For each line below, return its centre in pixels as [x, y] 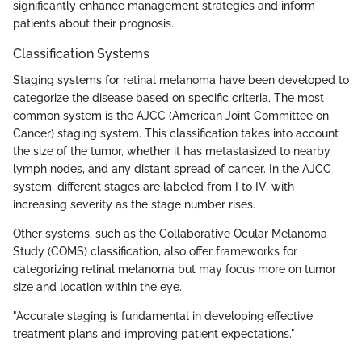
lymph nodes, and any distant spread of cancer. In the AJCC [172, 168]
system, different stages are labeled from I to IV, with [154, 186]
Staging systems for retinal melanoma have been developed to [181, 80]
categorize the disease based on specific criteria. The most [168, 97]
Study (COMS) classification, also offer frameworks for [155, 251]
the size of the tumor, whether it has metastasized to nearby [172, 151]
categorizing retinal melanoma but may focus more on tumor [175, 269]
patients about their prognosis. [93, 24]
